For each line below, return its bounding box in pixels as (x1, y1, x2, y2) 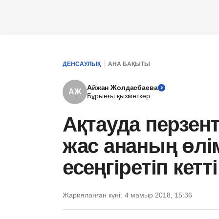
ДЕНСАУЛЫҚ (63, 60, 101, 67)
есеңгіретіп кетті (63, 156, 218, 179)
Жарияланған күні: (63, 191, 122, 199)
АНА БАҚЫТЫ (108, 60, 150, 67)
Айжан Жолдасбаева (87, 84, 158, 91)
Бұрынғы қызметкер (87, 92, 150, 100)
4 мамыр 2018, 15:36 (125, 191, 192, 199)
